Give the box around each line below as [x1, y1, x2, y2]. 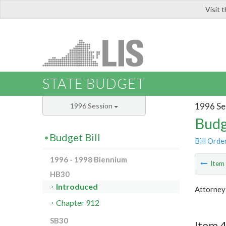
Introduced [56, 182, 98, 192]
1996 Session [70, 101, 114, 110]
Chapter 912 [56, 198, 100, 208]
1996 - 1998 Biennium [50, 155, 127, 164]
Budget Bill [49, 131, 100, 144]
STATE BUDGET [42, 75, 145, 92]
